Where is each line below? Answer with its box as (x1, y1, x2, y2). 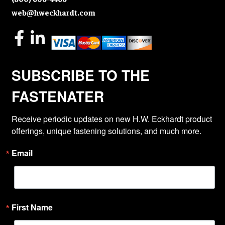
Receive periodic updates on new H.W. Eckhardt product (11, 113, 212, 125)
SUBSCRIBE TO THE (11, 64, 150, 85)
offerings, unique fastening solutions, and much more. (11, 125, 201, 137)
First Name (11, 201, 53, 213)
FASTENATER (11, 85, 104, 106)
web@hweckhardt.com (11, 8, 95, 20)
